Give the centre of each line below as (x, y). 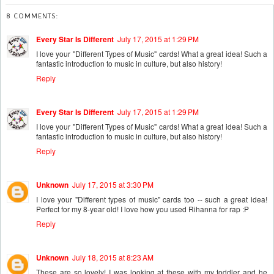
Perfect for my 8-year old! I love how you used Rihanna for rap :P (143, 209)
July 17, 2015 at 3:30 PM (113, 184)
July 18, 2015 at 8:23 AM (113, 257)
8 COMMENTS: (32, 16)
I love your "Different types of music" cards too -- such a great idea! (152, 199)
